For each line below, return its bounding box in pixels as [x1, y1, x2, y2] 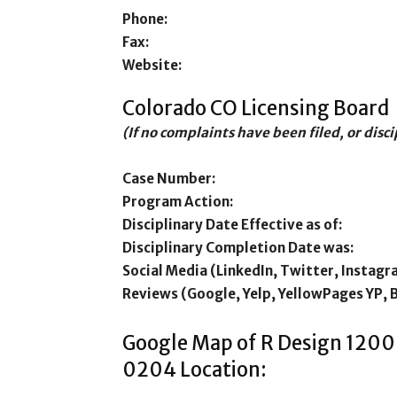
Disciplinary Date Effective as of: [122, 216, 342, 233]
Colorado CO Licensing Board [122, 96, 389, 121]
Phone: [122, 11, 167, 27]
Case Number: [122, 170, 215, 187]
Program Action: [122, 193, 233, 210]
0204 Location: [122, 357, 267, 382]
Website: [122, 57, 182, 74]
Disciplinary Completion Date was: [122, 239, 354, 256]
